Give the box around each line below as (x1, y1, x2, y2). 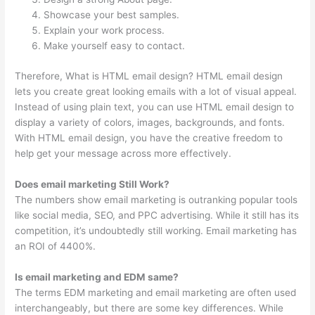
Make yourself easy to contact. (44, 40, 186, 52)
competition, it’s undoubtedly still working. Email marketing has (15, 224, 297, 236)
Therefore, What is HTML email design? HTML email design (15, 70, 283, 82)
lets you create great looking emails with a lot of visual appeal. (15, 85, 297, 97)
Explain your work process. (44, 25, 165, 37)
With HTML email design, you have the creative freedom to (15, 131, 283, 143)
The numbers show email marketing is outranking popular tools (15, 193, 298, 205)
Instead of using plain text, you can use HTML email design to (15, 101, 295, 112)
